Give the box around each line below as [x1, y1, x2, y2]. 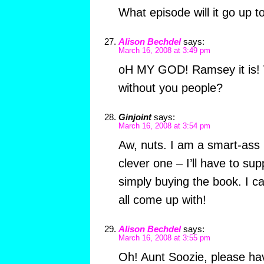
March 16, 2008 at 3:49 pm [118, 46, 210, 55]
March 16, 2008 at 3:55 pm [118, 233, 210, 242]
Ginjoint [118, 111, 151, 122]
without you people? [118, 81, 223, 94]
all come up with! [118, 193, 206, 206]
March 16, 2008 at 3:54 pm [118, 121, 210, 130]
